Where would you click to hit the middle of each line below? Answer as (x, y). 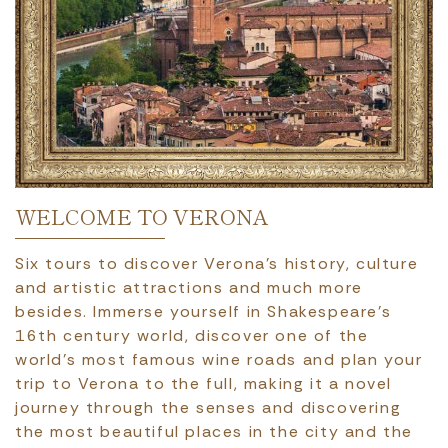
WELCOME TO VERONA (141, 216)
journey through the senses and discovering (208, 408)
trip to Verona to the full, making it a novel (204, 384)
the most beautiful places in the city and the (214, 432)
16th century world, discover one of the (192, 336)
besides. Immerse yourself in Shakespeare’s (203, 312)
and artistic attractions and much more (189, 288)
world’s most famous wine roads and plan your (219, 360)
